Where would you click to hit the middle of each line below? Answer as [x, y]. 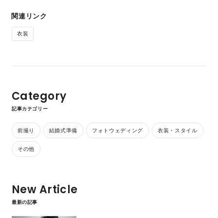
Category [39, 96]
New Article [45, 190]
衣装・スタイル [177, 131]
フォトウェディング [118, 131]
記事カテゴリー [30, 109]
